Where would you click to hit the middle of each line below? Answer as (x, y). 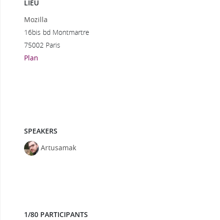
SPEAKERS (41, 131)
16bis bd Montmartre (57, 32)
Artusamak (58, 148)
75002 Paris (42, 45)
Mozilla (36, 19)
